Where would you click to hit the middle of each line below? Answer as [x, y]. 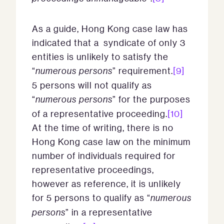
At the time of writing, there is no [103, 127]
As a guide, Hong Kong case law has [110, 28]
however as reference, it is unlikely [106, 183]
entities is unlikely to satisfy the [100, 56]
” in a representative [109, 212]
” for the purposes [151, 99]
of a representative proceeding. [100, 113]
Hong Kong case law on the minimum [111, 141]
